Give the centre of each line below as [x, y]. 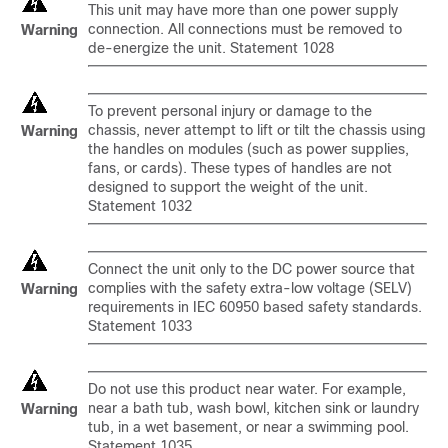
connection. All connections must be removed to [245, 29]
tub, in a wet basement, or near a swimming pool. [248, 427]
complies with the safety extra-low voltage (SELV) [250, 288]
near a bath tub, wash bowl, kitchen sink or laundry [253, 408]
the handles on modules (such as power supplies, [248, 149]
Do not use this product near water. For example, [247, 389]
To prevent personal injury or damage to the [230, 111]
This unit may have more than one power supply [243, 10]
